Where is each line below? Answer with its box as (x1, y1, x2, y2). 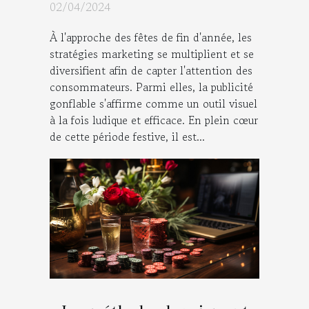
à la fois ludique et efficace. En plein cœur (50, 112, 258, 129)
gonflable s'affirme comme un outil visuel (50, 95, 257, 112)
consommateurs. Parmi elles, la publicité (50, 79, 253, 96)
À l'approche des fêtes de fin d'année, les (50, 29, 252, 46)
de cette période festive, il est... (50, 128, 205, 146)
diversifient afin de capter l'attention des (50, 62, 252, 79)
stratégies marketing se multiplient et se (50, 46, 254, 63)
